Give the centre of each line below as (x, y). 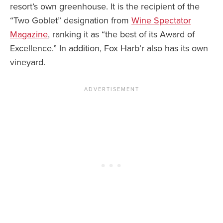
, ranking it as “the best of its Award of (121, 35)
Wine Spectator (161, 21)
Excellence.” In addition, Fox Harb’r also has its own (109, 49)
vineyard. (28, 62)
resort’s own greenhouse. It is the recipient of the (105, 7)
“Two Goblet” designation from (71, 21)
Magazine (29, 35)
